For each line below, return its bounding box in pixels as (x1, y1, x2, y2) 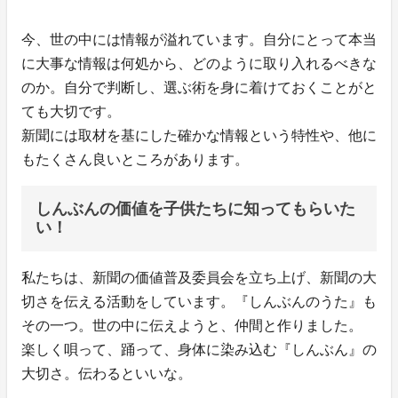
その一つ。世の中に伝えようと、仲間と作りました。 (21, 318, 362, 334)
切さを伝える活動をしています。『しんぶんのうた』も (21, 294, 377, 310)
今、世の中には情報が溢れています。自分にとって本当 (21, 32, 377, 48)
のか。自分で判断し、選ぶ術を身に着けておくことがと (21, 80, 377, 96)
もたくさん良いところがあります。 (21, 152, 249, 168)
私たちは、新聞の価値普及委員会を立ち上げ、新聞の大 (21, 270, 377, 286)
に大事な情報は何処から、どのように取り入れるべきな (21, 56, 377, 72)
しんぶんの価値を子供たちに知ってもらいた (36, 200, 355, 219)
